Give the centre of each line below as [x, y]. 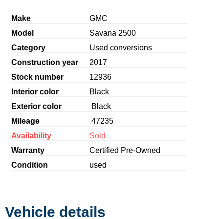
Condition [29, 165]
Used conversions [120, 47]
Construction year [44, 62]
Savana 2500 [112, 33]
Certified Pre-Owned [125, 150]
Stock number [37, 77]
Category [28, 47]
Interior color [35, 91]
